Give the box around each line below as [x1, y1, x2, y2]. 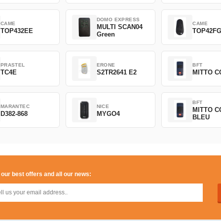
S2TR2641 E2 [96, 68, 137, 76]
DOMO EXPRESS [96, 17, 140, 22]
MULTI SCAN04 [96, 23, 143, 31]
